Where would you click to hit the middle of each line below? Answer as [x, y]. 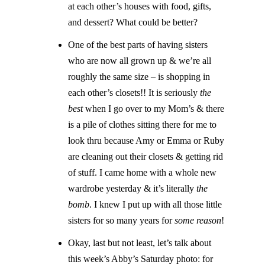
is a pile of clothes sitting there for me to [143, 124]
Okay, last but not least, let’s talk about [140, 243]
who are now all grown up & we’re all [140, 60]
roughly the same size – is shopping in [139, 76]
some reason [198, 220]
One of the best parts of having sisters [138, 44]
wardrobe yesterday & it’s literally [132, 188]
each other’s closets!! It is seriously [134, 92]
